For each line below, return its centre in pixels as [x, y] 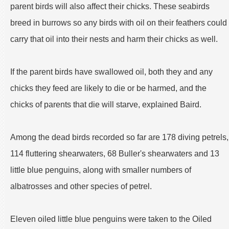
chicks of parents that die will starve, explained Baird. [106, 104]
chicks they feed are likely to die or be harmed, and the [108, 88]
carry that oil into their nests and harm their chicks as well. [114, 39]
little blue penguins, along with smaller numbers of [101, 170]
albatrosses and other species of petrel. [81, 186]
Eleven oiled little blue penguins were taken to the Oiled [111, 219]
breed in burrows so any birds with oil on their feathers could [119, 22]
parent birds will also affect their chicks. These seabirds [110, 6]
